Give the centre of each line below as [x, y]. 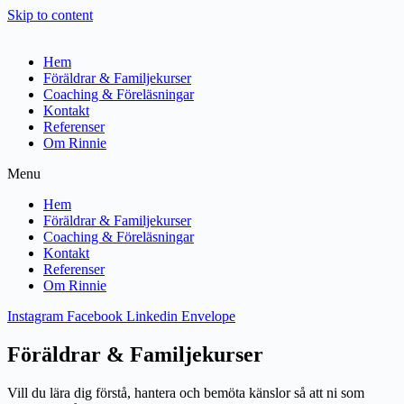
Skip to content [50, 15]
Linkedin [152, 316]
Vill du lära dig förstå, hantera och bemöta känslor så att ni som [186, 392]
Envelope [208, 316]
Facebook [95, 316]
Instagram [35, 316]
